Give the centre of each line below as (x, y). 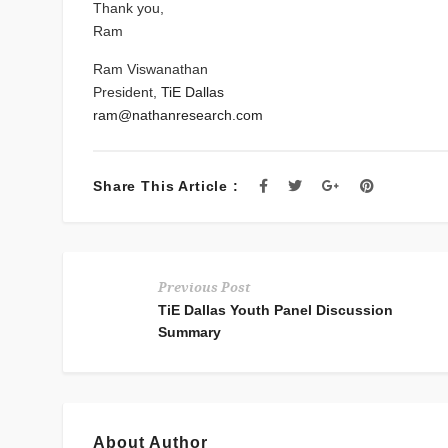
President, (127, 92)
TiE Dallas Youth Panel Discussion (276, 310)
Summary (190, 332)
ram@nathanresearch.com (178, 115)
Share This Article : (166, 186)
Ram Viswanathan (151, 69)
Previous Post (204, 288)
